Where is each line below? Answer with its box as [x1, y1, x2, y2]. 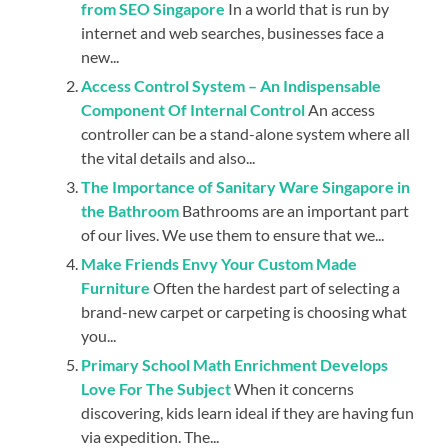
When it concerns [234, 378, 355, 398]
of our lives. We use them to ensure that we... [81, 224, 385, 244]
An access [308, 99, 376, 119]
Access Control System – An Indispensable [81, 75, 382, 95]
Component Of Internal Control [81, 99, 306, 119]
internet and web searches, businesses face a [81, 22, 385, 42]
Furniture [81, 277, 151, 297]
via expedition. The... [81, 426, 220, 446]
